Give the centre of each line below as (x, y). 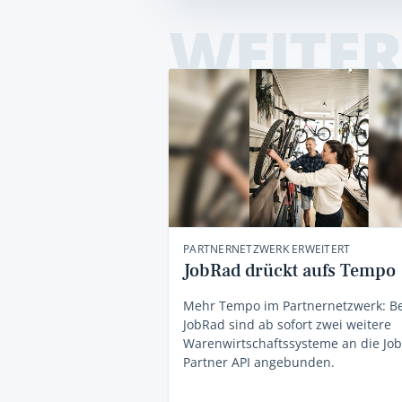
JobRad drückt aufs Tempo (289, 271)
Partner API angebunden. (259, 362)
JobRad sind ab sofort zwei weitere (287, 324)
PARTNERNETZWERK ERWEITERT (267, 249)
